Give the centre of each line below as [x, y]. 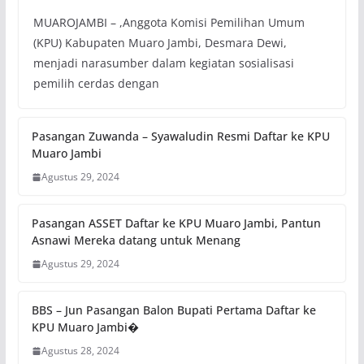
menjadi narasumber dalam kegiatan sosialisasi [163, 63]
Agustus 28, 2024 [80, 351]
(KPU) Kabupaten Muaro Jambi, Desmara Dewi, [160, 43]
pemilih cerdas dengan [96, 84]
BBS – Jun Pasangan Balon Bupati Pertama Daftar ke [173, 310]
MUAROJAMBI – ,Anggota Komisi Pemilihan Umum [169, 23]
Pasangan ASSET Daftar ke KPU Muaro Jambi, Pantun [176, 223]
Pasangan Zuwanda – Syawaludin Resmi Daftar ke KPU [180, 136]
